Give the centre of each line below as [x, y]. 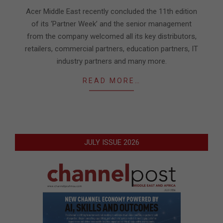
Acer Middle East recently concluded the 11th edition [111, 12]
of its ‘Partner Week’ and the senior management [111, 24]
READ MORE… [111, 81]
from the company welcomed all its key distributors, [111, 37]
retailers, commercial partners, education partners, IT [111, 49]
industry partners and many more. [111, 61]
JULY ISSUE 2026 [111, 143]
